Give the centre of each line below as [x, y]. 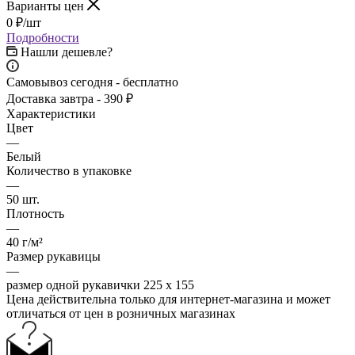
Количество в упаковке [69, 170]
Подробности [43, 37]
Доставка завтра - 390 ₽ [70, 98]
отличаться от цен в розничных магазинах [121, 313]
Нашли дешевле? [67, 52]
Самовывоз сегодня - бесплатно [92, 82]
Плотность [35, 213]
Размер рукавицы [53, 256]
